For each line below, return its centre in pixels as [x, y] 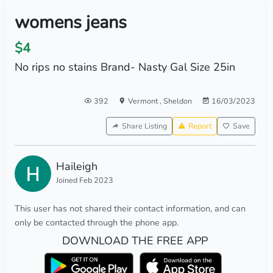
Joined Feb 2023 [84, 180]
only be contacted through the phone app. [96, 222]
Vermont [144, 101]
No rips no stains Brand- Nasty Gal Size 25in [125, 67]
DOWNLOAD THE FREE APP [135, 241]
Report [200, 126]
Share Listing [144, 126]
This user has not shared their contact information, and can [130, 208]
